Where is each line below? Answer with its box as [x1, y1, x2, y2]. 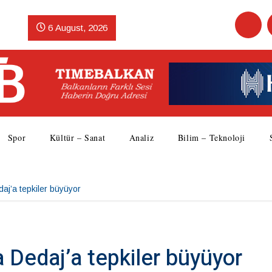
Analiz [129, 132, 154, 143]
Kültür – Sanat [49, 132, 106, 143]
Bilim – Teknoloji [177, 132, 246, 143]
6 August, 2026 [45, 22, 107, 33]
